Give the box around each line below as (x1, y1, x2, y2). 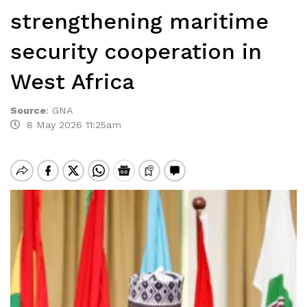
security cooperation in (10, 38, 262, 64)
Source (10, 105, 46, 116)
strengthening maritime (10, 8, 269, 34)
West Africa (10, 69, 134, 95)
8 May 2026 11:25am (20, 119, 121, 130)
